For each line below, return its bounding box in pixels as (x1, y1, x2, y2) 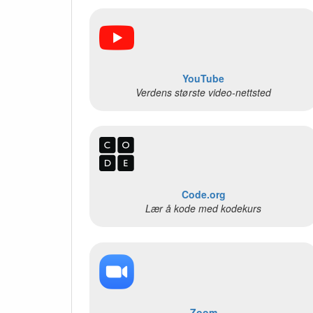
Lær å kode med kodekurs (145, 201, 262, 216)
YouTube (182, 71, 225, 85)
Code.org (181, 187, 226, 202)
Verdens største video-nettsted (136, 85, 272, 99)
